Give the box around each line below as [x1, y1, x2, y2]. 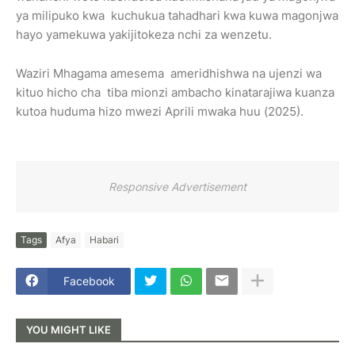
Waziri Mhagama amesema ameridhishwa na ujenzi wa [16, 65, 322, 81]
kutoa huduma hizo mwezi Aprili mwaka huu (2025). [16, 103, 303, 119]
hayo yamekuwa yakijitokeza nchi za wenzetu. [16, 26, 275, 42]
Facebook [63, 274, 115, 288]
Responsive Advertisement [109, 179, 246, 193]
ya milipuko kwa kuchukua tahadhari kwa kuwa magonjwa [16, 7, 338, 23]
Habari [90, 234, 119, 246]
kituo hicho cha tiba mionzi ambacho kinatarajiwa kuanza [16, 84, 334, 100]
